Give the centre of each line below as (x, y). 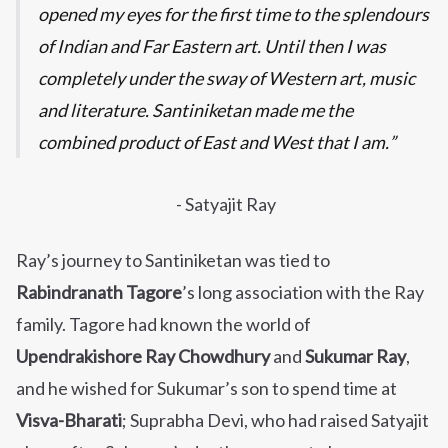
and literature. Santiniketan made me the (195, 110)
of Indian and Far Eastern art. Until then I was (212, 46)
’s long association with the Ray (303, 292)
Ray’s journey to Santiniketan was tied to (173, 260)
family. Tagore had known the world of (163, 324)
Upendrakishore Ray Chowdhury (143, 356)
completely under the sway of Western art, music (226, 78)
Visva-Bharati (69, 420)
